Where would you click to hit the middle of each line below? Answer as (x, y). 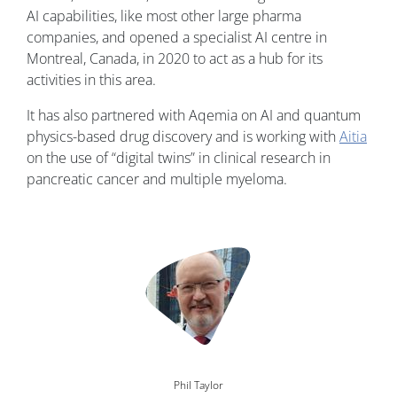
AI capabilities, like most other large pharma (164, 16)
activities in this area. (91, 80)
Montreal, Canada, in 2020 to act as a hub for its (175, 59)
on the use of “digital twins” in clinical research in (179, 158)
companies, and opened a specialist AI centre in (177, 38)
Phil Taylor (198, 385)
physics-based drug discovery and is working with (183, 137)
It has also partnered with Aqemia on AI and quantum (194, 116)
